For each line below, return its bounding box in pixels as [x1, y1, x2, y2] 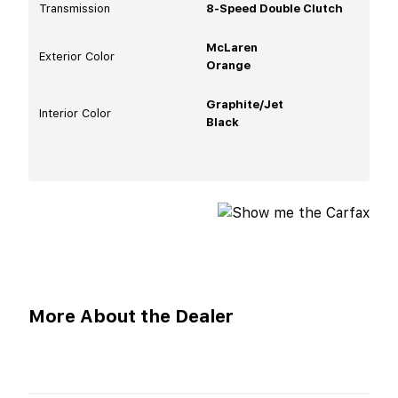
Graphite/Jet [206, 97, 283, 111]
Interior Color [39, 106, 111, 120]
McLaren [206, 40, 258, 54]
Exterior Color [39, 49, 115, 63]
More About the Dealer [28, 305, 234, 327]
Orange [206, 58, 251, 72]
